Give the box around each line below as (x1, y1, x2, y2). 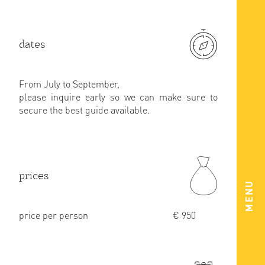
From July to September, (19, 77, 119, 90)
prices (19, 169, 49, 182)
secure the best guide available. (19, 104, 150, 116)
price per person (19, 209, 88, 221)
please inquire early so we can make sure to (19, 91, 218, 103)
